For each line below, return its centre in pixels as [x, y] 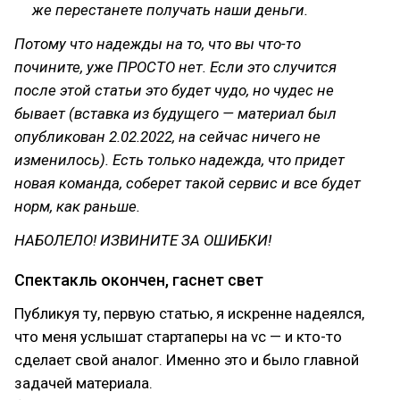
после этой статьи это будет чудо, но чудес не [174, 90]
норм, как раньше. [77, 206]
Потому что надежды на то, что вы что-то [158, 44]
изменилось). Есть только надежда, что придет [179, 160]
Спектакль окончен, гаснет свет [139, 280]
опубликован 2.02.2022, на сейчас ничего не [167, 137]
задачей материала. [83, 383]
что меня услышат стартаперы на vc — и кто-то [178, 337]
